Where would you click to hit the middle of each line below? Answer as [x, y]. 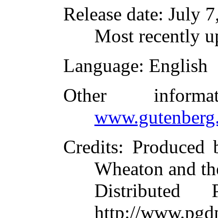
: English [173, 65]
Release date [111, 14]
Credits [91, 147]
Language [101, 65]
